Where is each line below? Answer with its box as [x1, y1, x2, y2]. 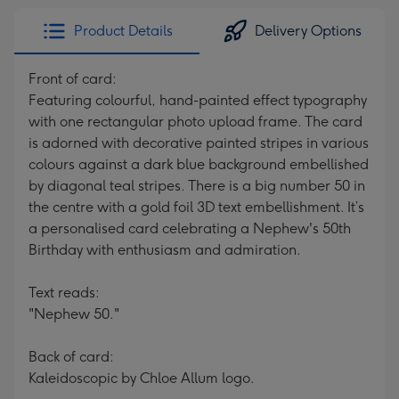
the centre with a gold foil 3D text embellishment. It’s [28, 199, 364, 216]
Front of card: [28, 70, 117, 87]
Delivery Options [255, 22, 362, 39]
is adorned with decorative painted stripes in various [28, 134, 369, 151]
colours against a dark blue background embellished [28, 156, 369, 173]
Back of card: [28, 348, 114, 365]
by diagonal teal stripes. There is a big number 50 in [28, 177, 365, 194]
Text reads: [28, 284, 100, 301]
